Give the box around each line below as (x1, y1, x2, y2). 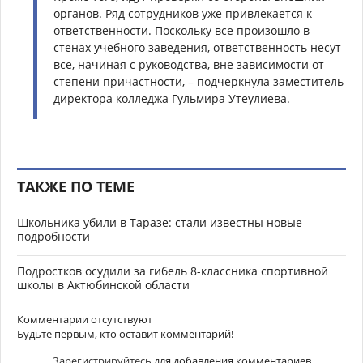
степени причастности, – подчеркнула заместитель (53, 74, 344, 90)
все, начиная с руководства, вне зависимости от (53, 57, 324, 73)
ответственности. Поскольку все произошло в (53, 23, 310, 39)
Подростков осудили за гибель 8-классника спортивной (17, 263, 328, 280)
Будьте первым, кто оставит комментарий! (17, 327, 233, 342)
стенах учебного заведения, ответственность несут (53, 40, 341, 56)
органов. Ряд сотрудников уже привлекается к (53, 6, 312, 22)
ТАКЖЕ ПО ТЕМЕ (17, 177, 135, 197)
